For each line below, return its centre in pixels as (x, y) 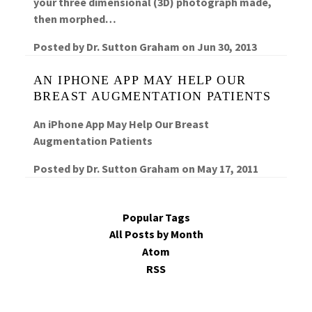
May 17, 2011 (228, 168)
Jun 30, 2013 (227, 46)
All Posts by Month (156, 234)
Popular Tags (156, 217)
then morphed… (75, 18)
